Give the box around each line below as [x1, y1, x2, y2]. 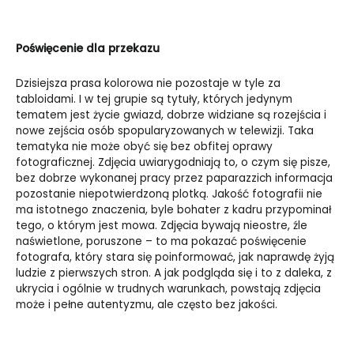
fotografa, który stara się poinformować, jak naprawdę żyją [16, 249, 334, 265]
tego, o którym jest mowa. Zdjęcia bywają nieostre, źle [16, 217, 307, 233]
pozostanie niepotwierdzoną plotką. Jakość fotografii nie [16, 186, 322, 201]
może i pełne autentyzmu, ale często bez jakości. [16, 296, 277, 312]
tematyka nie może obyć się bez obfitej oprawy [16, 138, 273, 154]
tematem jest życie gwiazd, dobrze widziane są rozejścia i [16, 107, 326, 122]
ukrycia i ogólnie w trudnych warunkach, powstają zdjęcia [16, 281, 321, 296]
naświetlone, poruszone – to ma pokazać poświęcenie [16, 233, 307, 249]
